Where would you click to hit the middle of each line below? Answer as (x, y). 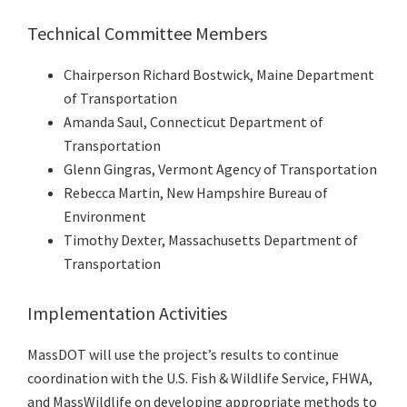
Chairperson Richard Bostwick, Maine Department (219, 75)
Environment (105, 217)
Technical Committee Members (147, 34)
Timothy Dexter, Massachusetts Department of (211, 240)
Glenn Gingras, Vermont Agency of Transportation (220, 169)
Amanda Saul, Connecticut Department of (194, 122)
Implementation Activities (127, 313)
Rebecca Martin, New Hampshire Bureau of (196, 193)
